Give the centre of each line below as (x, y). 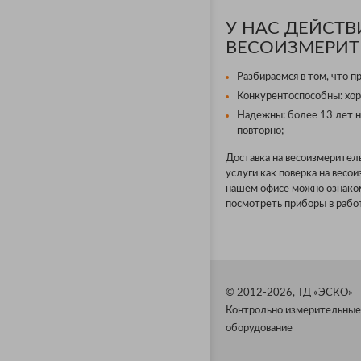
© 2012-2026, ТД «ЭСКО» (289, 293)
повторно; (260, 131)
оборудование (259, 329)
